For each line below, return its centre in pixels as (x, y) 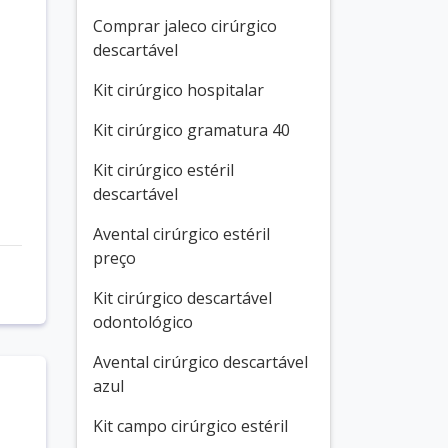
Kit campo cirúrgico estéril (190, 426)
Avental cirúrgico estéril (181, 234)
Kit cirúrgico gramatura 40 (191, 130)
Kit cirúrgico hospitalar (178, 90)
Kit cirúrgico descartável (182, 298)
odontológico (143, 322)
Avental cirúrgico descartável (200, 362)
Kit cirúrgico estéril (163, 170)
